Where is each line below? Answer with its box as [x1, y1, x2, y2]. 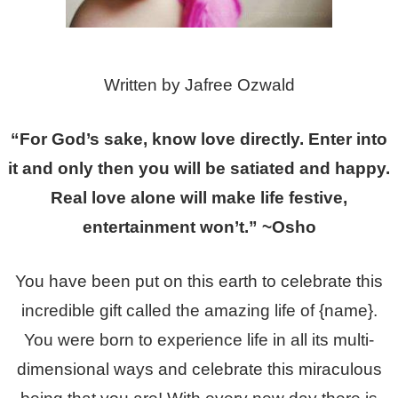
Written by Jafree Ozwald [103, 75, 295, 94]
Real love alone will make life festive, [51, 187, 347, 207]
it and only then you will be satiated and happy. [8, 158, 390, 178]
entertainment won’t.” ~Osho [82, 217, 316, 236]
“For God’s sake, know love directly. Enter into [11, 129, 387, 148]
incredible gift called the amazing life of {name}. [20, 300, 378, 320]
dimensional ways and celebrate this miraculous [16, 359, 382, 378]
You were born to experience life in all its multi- [24, 330, 374, 349]
